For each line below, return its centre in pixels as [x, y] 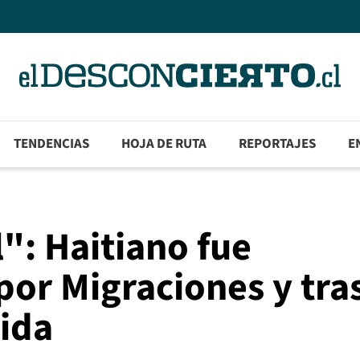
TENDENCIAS [52, 144]
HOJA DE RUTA [164, 144]
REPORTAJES [278, 144]
